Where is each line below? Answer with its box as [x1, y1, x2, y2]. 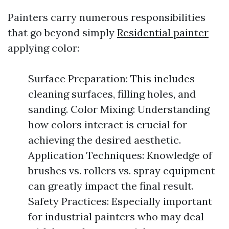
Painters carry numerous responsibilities [8, 11, 205, 24]
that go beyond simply [8, 26, 117, 39]
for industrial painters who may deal [28, 210, 204, 223]
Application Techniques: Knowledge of [28, 149, 212, 162]
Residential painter [117, 26, 209, 39]
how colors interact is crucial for [28, 118, 187, 131]
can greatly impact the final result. [28, 179, 194, 192]
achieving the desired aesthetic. [28, 133, 181, 146]
